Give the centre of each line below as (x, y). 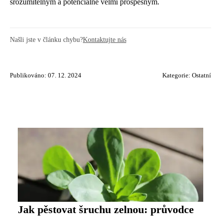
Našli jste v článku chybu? (46, 39)
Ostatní (202, 75)
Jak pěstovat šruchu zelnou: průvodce (106, 210)
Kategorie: (177, 75)
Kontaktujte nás (105, 39)
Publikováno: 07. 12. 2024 (46, 75)
